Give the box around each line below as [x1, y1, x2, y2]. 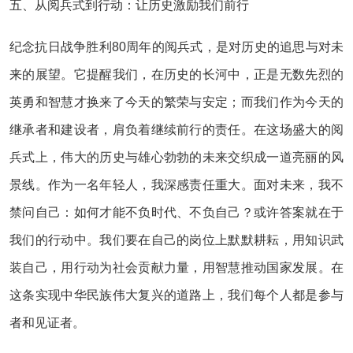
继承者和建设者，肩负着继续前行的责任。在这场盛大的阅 [9, 123, 344, 136]
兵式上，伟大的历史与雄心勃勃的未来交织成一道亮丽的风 [9, 150, 344, 164]
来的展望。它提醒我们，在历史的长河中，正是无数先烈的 [9, 68, 344, 81]
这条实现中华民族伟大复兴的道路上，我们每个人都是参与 [9, 288, 344, 302]
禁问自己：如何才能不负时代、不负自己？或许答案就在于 [9, 206, 344, 219]
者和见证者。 [9, 316, 85, 329]
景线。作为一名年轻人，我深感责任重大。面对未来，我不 [9, 178, 344, 191]
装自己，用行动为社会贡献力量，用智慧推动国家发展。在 [9, 261, 344, 274]
